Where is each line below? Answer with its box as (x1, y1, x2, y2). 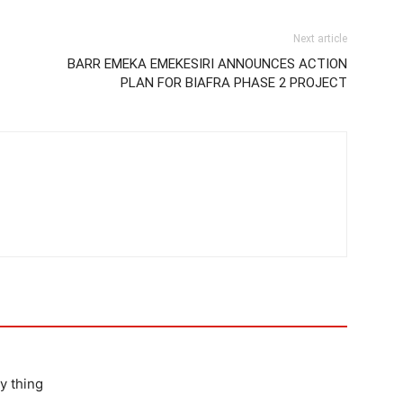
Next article (293, 32, 347, 46)
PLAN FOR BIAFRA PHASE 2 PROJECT (121, 75, 347, 92)
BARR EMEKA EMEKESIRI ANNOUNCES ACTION (67, 56, 347, 73)
